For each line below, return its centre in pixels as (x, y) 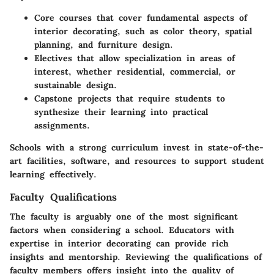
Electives (53, 58)
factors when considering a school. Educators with (122, 230)
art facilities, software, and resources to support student (137, 161)
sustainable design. (76, 85)
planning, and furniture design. (104, 45)
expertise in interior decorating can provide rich (119, 244)
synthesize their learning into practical (121, 112)
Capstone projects (73, 99)
